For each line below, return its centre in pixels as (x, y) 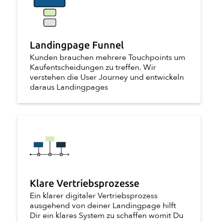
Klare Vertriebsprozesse (84, 184)
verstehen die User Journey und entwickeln (107, 78)
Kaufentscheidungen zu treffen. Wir (93, 68)
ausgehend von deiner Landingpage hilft (103, 206)
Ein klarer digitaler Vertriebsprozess (94, 196)
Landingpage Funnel (77, 45)
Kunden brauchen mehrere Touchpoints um (108, 58)
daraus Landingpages (69, 87)
